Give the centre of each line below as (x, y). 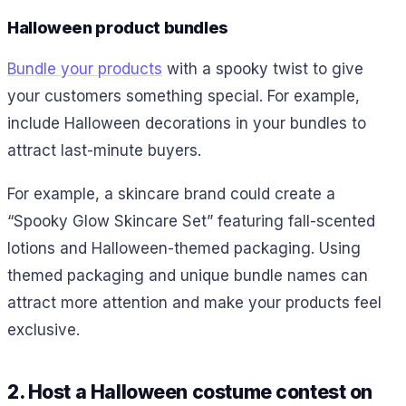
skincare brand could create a (224, 194)
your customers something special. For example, (184, 96)
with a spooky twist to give (263, 68)
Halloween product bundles (118, 27)
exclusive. (43, 330)
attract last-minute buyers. (104, 150)
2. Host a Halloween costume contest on (190, 392)
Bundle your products (85, 68)
